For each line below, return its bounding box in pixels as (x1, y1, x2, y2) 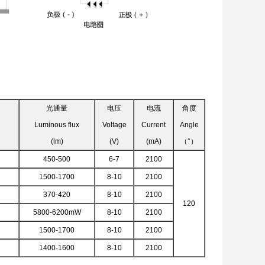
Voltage (102, 121, 127, 129)
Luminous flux (34, 121, 79, 129)
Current (141, 121, 166, 129)
